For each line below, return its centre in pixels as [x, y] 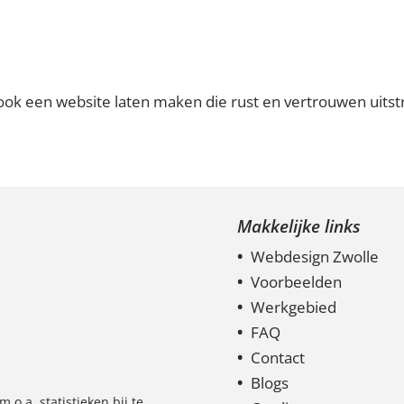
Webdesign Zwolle [315, 257]
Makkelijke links [299, 226]
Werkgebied [294, 307]
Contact [278, 358]
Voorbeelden [296, 282]
